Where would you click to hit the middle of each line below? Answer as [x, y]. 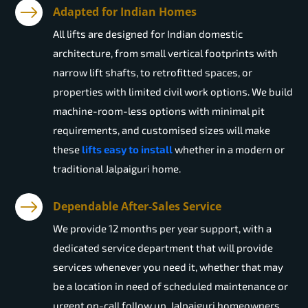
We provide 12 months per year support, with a [162, 229]
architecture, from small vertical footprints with [165, 53]
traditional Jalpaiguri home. [117, 169]
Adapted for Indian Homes [125, 12]
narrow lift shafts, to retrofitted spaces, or [153, 73]
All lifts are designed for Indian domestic [148, 34]
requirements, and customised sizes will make [162, 130]
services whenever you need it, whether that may [168, 267]
